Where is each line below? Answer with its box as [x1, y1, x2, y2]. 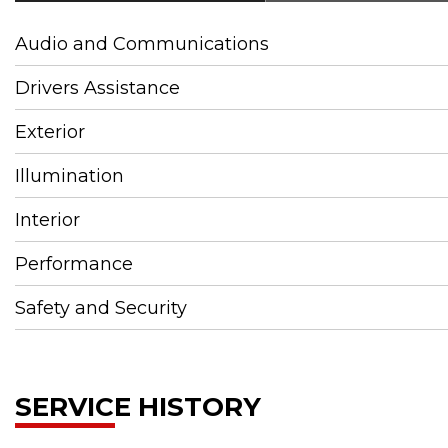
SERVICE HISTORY [15, 391, 261, 423]
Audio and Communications [15, 33, 269, 55]
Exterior [15, 121, 85, 143]
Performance [15, 253, 133, 275]
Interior [15, 209, 80, 231]
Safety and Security [15, 297, 187, 319]
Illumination [15, 165, 124, 187]
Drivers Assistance [15, 77, 180, 99]
